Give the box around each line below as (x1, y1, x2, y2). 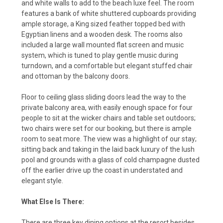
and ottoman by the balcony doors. (21, 72, 131, 80)
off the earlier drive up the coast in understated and (21, 166, 183, 174)
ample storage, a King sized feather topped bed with (21, 19, 185, 28)
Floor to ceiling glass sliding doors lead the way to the (21, 93, 186, 101)
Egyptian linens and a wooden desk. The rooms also (21, 30, 183, 38)
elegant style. (21, 176, 63, 185)
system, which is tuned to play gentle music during (21, 51, 178, 59)
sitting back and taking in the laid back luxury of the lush (21, 145, 195, 153)
